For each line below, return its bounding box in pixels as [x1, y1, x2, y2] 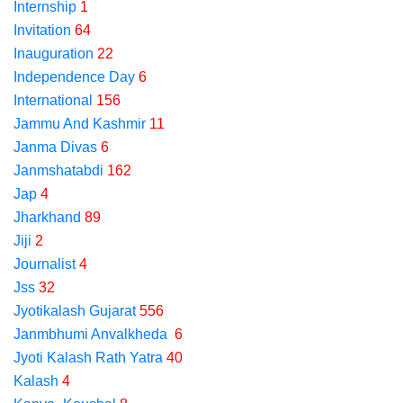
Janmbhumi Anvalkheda [13, 327, 171, 342]
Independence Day [13, 69, 135, 85]
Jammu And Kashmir [13, 116, 146, 131]
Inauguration [13, 46, 94, 61]
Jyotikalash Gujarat [13, 303, 136, 318]
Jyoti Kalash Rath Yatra [13, 350, 163, 365]
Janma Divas [13, 139, 97, 155]
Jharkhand [13, 210, 81, 225]
